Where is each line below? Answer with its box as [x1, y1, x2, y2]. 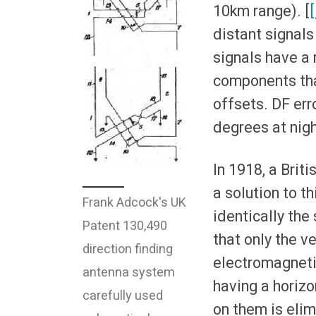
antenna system [83, 264, 175, 279]
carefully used [83, 287, 163, 303]
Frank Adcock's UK [83, 194, 186, 209]
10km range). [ [212, 1, 310, 20]
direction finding [83, 241, 173, 256]
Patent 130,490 [83, 217, 167, 233]
